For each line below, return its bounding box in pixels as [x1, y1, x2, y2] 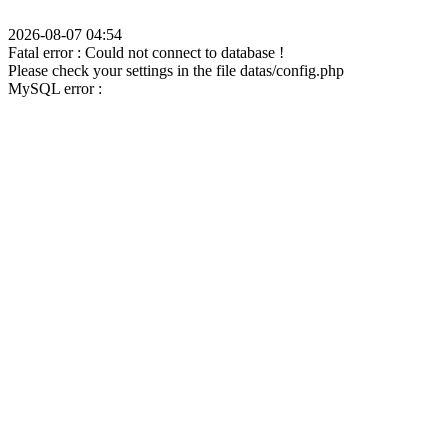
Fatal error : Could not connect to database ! [8, 44, 284, 61]
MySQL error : [8, 80, 102, 97]
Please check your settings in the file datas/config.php [8, 62, 344, 79]
